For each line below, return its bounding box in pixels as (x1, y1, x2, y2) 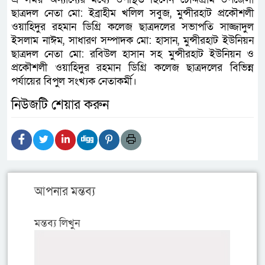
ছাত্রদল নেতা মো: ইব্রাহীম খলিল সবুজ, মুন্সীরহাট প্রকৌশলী (11, 6, 254, 20)
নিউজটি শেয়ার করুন (11, 96, 109, 114)
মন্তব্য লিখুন (34, 216, 80, 230)
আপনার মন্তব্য (34, 183, 95, 199)
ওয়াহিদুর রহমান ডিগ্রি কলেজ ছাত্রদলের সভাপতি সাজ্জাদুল (11, 20, 254, 34)
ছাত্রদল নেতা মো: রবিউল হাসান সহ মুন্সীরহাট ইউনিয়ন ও (11, 47, 254, 61)
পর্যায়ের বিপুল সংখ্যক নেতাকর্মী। (11, 74, 137, 88)
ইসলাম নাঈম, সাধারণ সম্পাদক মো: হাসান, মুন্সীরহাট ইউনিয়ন (11, 33, 254, 47)
